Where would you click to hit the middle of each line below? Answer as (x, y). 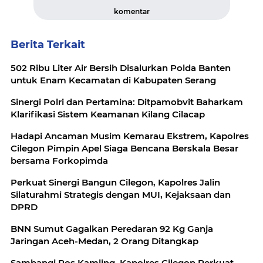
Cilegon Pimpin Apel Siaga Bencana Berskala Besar (124, 149)
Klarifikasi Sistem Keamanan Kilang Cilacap (108, 114)
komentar (131, 12)
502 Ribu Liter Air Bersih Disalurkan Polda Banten (121, 68)
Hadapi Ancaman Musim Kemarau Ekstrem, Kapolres (130, 136)
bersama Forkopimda (59, 161)
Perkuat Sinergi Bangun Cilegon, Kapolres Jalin (115, 183)
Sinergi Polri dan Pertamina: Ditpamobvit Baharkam (127, 102)
